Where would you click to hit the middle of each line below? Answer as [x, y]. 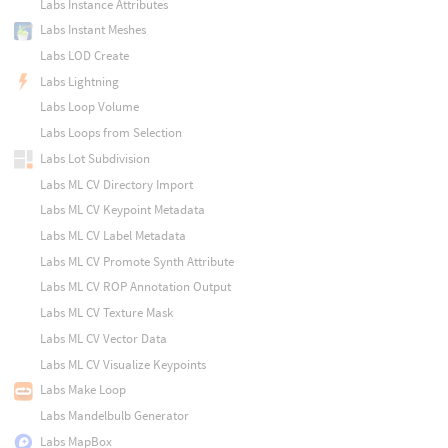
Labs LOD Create [84, 56]
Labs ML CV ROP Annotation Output [135, 287]
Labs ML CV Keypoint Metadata [122, 210]
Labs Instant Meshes [92, 30]
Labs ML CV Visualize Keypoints [122, 364]
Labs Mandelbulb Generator [114, 415]
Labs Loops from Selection [110, 133]
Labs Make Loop [82, 390]
